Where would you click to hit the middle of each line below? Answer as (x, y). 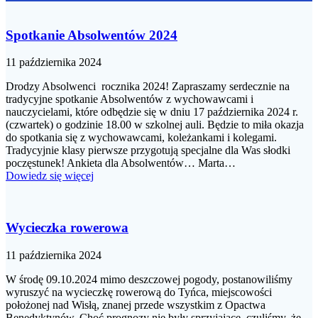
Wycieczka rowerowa (67, 228)
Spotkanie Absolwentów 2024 (92, 35)
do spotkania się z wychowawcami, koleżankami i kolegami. (141, 138)
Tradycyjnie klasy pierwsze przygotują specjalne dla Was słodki (148, 150)
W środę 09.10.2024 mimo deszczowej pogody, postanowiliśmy (149, 279)
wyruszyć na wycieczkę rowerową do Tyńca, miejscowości (139, 292)
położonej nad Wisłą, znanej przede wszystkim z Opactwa (136, 305)
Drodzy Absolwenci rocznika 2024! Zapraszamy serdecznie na (148, 87)
